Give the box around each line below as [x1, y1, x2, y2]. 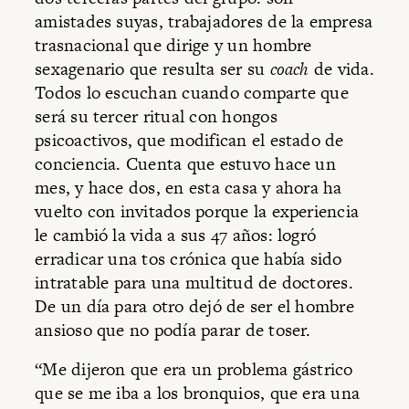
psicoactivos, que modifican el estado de [35, 127, 344, 152]
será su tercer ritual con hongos [35, 103, 278, 129]
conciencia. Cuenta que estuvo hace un [35, 151, 336, 176]
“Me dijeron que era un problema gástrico [35, 357, 353, 383]
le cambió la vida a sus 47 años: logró [35, 222, 317, 247]
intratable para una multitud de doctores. [35, 269, 353, 295]
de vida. [309, 56, 374, 81]
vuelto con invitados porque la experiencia [35, 198, 360, 224]
